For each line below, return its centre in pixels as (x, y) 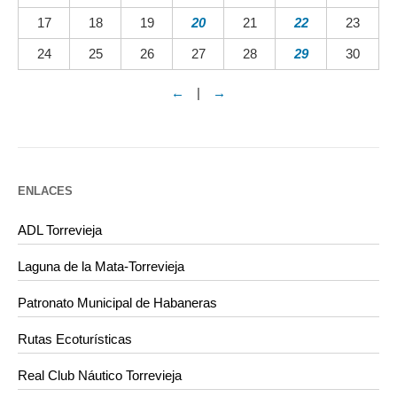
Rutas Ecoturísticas (75, 339)
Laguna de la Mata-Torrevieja (101, 266)
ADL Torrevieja (60, 230)
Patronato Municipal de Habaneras (117, 302)
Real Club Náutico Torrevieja (100, 375)
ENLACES (45, 191)
